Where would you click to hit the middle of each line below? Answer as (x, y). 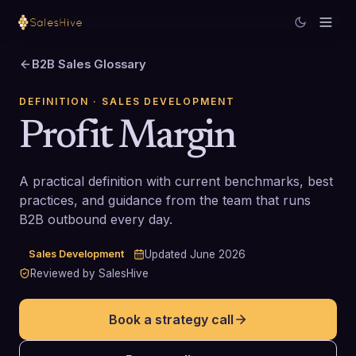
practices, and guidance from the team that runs (165, 200)
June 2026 (218, 254)
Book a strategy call (171, 319)
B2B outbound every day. (96, 219)
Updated (167, 254)
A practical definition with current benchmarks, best (176, 181)
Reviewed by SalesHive (89, 273)
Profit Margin (127, 138)
